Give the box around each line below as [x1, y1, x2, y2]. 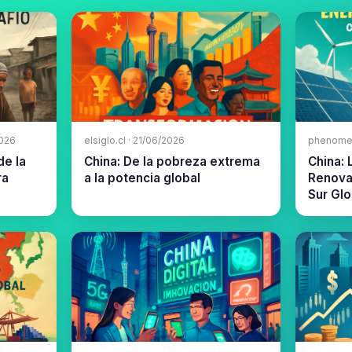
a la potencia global [84, 170, 201, 185]
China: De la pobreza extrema [84, 153, 261, 169]
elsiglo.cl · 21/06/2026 [84, 134, 185, 147]
